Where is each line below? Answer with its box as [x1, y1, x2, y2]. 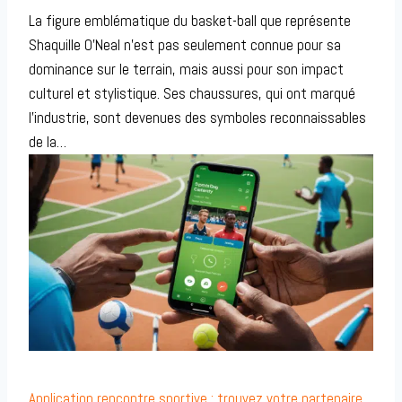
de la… [29, 131, 66, 152]
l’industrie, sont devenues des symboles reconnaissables [29, 107, 366, 127]
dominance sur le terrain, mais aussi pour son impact [29, 58, 344, 79]
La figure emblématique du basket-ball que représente [29, 10, 351, 31]
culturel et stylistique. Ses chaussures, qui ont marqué [29, 83, 355, 103]
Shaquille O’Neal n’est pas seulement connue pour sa [29, 34, 341, 55]
